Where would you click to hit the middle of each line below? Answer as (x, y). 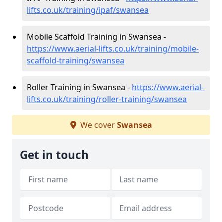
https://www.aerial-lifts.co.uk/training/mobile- (113, 49)
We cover (97, 125)
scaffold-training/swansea (76, 60)
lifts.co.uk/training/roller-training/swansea (107, 99)
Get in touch (54, 155)
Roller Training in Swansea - (79, 87)
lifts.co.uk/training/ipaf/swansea (88, 10)
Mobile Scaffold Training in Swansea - (96, 37)
